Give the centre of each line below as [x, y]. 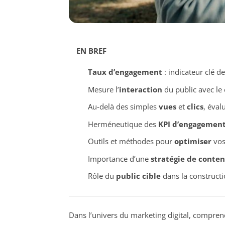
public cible [138, 176]
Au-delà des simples [123, 107]
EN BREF [91, 51]
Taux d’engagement [125, 72]
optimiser [193, 141]
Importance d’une [119, 158]
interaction [140, 89]
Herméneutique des [123, 124]
